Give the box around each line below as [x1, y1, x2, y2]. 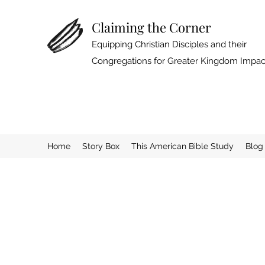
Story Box [82, 141, 119, 151]
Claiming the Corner [92, 18, 211, 36]
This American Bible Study [131, 141, 234, 151]
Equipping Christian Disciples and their [92, 39, 247, 50]
